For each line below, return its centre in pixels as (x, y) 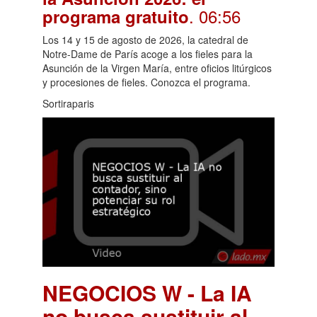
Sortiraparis (68, 103)
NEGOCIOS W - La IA (147, 292)
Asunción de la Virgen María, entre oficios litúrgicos (157, 68)
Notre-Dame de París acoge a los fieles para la (148, 53)
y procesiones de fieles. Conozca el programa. (146, 82)
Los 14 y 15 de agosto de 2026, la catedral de (145, 39)
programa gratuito (116, 16)
